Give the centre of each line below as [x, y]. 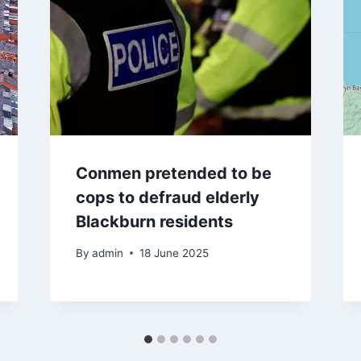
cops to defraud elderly [167, 198]
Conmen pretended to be [173, 174]
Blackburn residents [154, 222]
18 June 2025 [174, 253]
